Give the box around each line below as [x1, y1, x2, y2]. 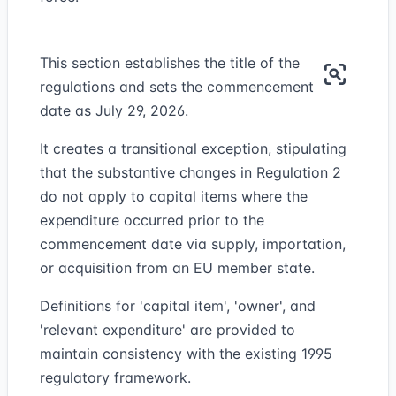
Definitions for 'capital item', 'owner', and [40, 297, 316, 315]
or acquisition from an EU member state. [40, 259, 315, 277]
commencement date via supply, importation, [40, 235, 346, 253]
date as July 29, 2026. [40, 102, 188, 119]
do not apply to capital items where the [40, 187, 308, 205]
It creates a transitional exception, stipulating [40, 140, 346, 157]
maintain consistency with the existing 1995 [40, 345, 332, 362]
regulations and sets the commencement [40, 78, 314, 95]
